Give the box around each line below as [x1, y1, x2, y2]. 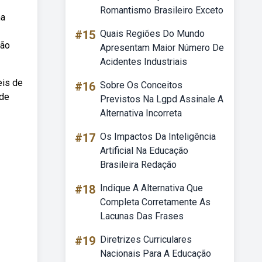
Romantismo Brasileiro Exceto [100, 5, 223, 16]
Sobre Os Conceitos [100, 80, 182, 91]
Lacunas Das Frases [100, 211, 184, 222]
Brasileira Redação [100, 159, 177, 170]
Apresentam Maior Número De [100, 42, 224, 53]
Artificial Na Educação [100, 145, 188, 156]
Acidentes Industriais [100, 56, 187, 67]
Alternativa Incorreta [100, 108, 182, 119]
